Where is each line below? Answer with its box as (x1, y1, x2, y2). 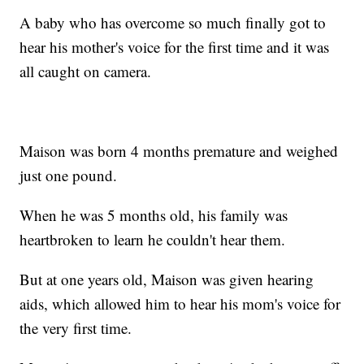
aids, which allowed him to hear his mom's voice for (19, 293, 341, 314)
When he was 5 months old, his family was (19, 205, 288, 226)
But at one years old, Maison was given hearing (19, 269, 314, 290)
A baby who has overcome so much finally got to (19, 12, 327, 33)
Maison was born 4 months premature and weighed (19, 141, 339, 162)
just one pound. (19, 165, 118, 186)
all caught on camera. (19, 61, 152, 82)
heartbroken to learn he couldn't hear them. (19, 229, 286, 250)
